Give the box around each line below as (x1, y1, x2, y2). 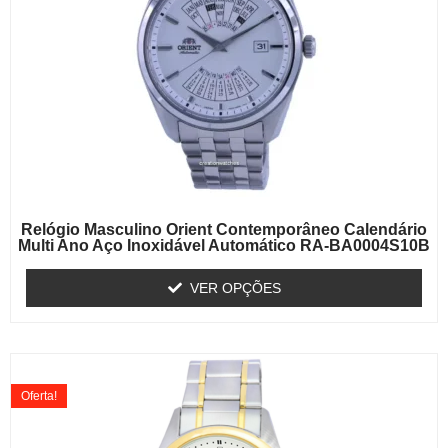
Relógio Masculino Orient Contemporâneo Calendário (21, 220, 427, 238)
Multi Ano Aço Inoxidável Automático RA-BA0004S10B (18, 236, 430, 254)
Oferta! (21, 388, 57, 403)
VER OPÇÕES (189, 279, 281, 296)
